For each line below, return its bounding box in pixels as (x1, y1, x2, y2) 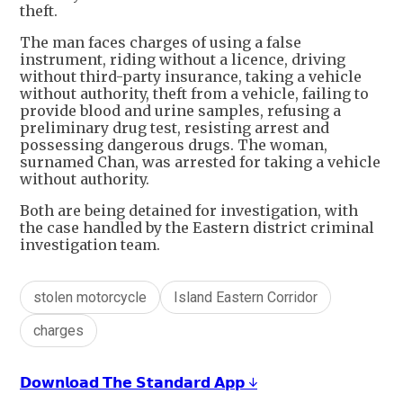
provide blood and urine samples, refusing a (20, 102, 341, 121)
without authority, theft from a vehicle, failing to (20, 85, 369, 103)
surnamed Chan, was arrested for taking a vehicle (20, 153, 381, 172)
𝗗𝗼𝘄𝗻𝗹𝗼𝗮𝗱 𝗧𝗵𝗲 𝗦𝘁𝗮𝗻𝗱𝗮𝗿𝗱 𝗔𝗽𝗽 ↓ (20, 373, 257, 392)
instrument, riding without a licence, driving (20, 50, 345, 69)
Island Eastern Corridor (174, 289, 318, 307)
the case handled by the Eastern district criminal (20, 219, 374, 237)
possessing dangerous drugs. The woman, (20, 136, 327, 155)
